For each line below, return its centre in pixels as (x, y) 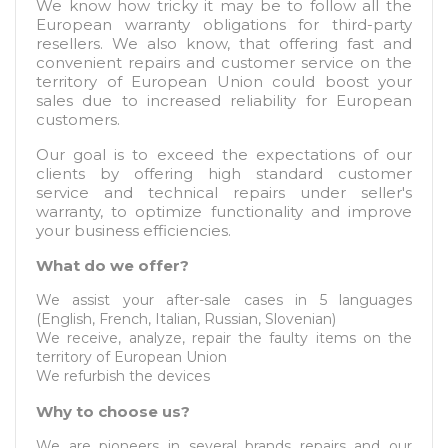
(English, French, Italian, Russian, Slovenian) (186, 319)
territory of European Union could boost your (224, 81)
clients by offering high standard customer (224, 173)
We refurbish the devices (125, 376)
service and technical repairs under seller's (224, 192)
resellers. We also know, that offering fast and (224, 43)
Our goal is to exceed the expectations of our (224, 154)
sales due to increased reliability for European (224, 100)
